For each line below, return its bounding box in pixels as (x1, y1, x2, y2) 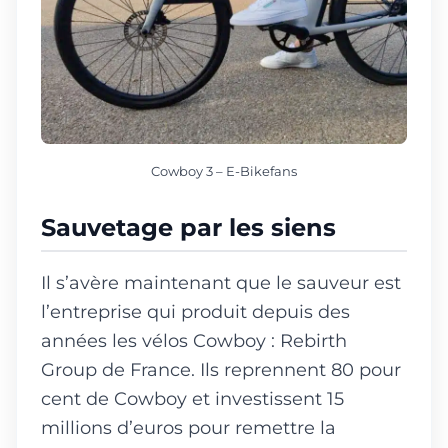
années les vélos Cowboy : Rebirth (41, 329, 347, 351)
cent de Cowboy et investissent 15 (41, 387, 344, 409)
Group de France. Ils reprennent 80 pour (41, 358, 401, 380)
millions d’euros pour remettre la (41, 416, 336, 438)
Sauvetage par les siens (41, 212, 336, 242)
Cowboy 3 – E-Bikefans (151, 162, 297, 179)
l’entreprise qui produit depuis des (41, 300, 350, 322)
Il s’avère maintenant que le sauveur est (41, 271, 401, 293)
